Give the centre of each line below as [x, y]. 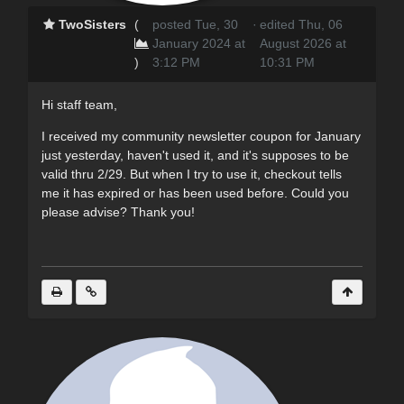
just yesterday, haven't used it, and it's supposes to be [195, 155]
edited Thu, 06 [301, 24]
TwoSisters [93, 24]
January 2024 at [198, 43]
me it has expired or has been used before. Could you [195, 193]
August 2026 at [303, 43]
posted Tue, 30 [195, 24]
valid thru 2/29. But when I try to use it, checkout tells [192, 174]
